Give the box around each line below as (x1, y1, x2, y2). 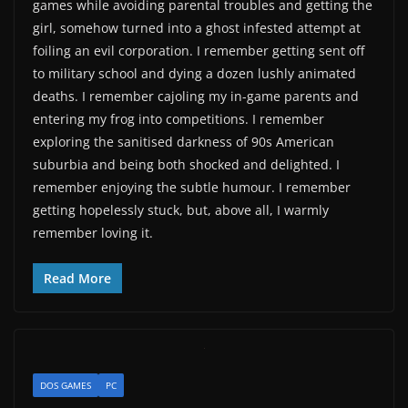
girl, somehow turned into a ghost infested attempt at (33, 18, 361, 36)
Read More (44, 269, 111, 287)
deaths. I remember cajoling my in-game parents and (33, 87, 359, 105)
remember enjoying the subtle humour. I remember (33, 178, 351, 196)
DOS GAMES (40, 378, 91, 392)
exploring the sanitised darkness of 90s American (33, 132, 334, 150)
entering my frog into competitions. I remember (33, 109, 324, 127)
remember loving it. (33, 223, 153, 241)
